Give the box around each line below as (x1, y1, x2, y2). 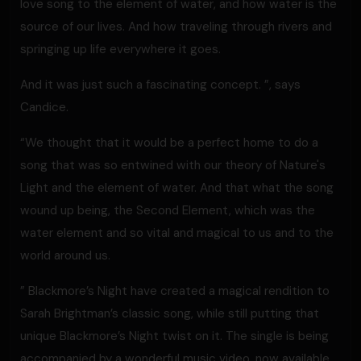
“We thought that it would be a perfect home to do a (20, 135, 318, 151)
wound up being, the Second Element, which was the (20, 202, 315, 218)
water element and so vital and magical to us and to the (20, 225, 334, 241)
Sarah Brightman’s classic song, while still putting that (20, 305, 319, 322)
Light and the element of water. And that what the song (20, 180, 334, 196)
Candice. (20, 99, 68, 115)
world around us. (20, 247, 110, 263)
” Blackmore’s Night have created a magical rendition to (20, 283, 330, 299)
